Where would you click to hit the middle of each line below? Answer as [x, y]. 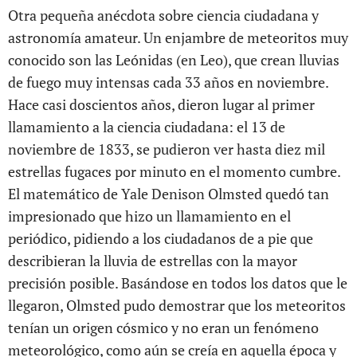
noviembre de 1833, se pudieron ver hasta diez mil [167, 149]
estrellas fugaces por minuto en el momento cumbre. [174, 171]
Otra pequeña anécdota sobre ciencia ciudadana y [163, 15]
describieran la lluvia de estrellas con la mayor [153, 261]
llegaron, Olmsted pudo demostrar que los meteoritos [177, 305]
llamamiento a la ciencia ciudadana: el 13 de [147, 127]
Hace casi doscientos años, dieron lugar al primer [161, 104]
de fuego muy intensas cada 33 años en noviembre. [168, 82]
